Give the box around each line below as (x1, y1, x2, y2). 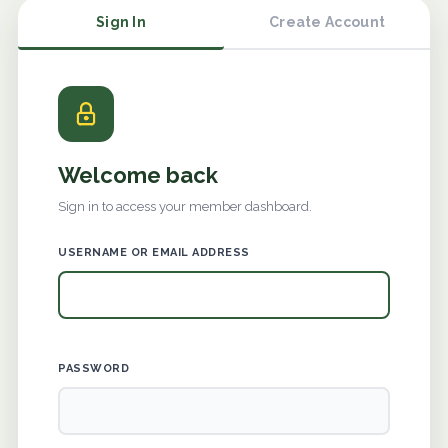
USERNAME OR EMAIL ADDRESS (58, 246, 250, 260)
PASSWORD (58, 362, 129, 376)
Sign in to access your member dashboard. (58, 198, 312, 214)
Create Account (268, 14, 386, 31)
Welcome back (58, 161, 218, 188)
